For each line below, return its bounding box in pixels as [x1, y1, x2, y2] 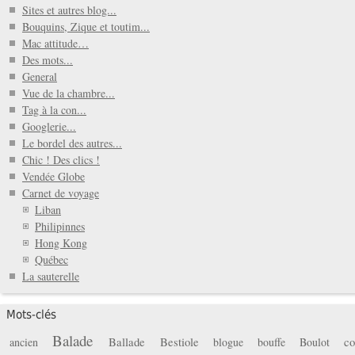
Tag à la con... [22, 101, 86, 117]
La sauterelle [22, 268, 79, 284]
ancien [10, 334, 38, 350]
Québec [35, 251, 68, 267]
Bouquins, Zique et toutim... [22, 18, 150, 34]
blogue [213, 334, 244, 350]
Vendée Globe [22, 168, 85, 184]
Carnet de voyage [22, 185, 99, 200]
